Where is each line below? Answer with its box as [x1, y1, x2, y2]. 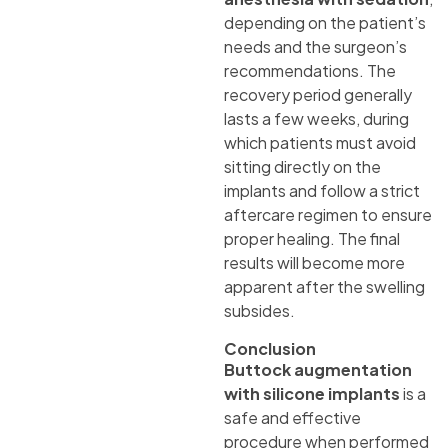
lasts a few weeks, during [224, 108, 409, 130]
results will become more [224, 252, 405, 274]
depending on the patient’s [224, 12, 426, 34]
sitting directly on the [224, 156, 381, 178]
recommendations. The [224, 60, 396, 82]
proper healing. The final [224, 228, 400, 250]
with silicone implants [224, 383, 400, 405]
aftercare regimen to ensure [224, 204, 432, 226]
